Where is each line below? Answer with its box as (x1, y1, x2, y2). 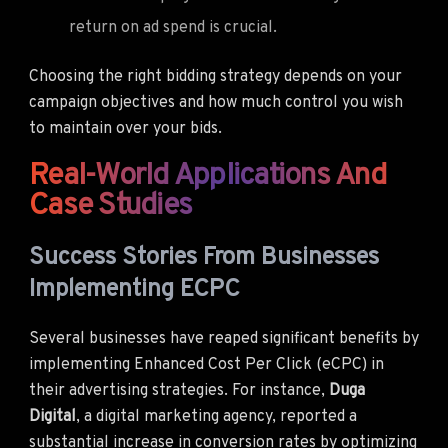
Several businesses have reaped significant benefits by (29, 328, 419, 349)
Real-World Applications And (29, 157, 386, 195)
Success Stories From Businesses (29, 242, 379, 273)
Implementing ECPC (29, 274, 240, 305)
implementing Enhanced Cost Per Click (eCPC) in (29, 354, 384, 375)
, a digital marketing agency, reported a (76, 406, 357, 427)
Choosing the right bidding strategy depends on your (29, 66, 402, 87)
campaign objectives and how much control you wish (29, 92, 403, 113)
